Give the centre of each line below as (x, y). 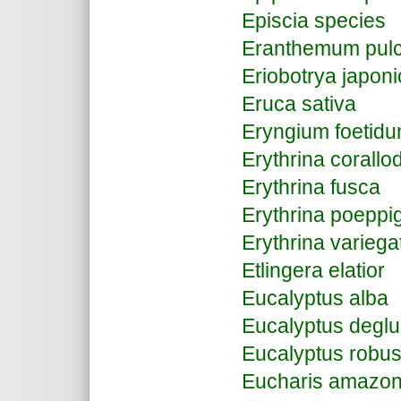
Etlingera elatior (313, 270)
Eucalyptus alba (315, 298)
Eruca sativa (299, 104)
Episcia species (314, 21)
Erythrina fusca (311, 187)
